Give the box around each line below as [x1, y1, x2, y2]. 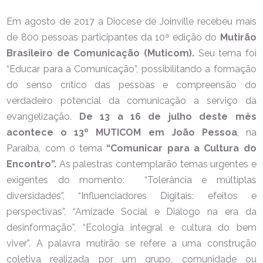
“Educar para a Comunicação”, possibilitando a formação [6, 63, 257, 75]
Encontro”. [6, 158, 59, 170]
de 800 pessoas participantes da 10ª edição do [6, 31, 220, 43]
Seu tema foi [198, 47, 257, 59]
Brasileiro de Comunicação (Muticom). [6, 47, 198, 59]
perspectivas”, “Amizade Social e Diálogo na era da [6, 205, 257, 217]
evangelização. [6, 110, 79, 122]
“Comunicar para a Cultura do [106, 142, 257, 154]
